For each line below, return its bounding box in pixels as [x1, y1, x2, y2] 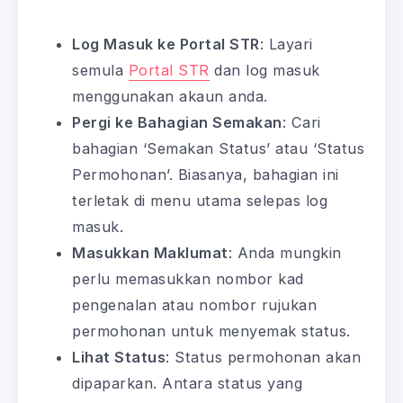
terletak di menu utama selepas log [72, 191, 327, 210]
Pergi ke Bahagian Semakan [72, 112, 282, 131]
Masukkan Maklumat [72, 243, 228, 262]
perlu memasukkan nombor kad [72, 269, 304, 288]
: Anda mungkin [228, 243, 342, 262]
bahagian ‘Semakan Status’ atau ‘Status [72, 139, 364, 157]
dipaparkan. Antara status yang [72, 373, 302, 392]
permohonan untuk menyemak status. [72, 321, 351, 340]
